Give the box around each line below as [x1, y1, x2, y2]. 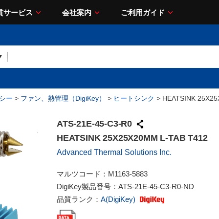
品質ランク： [57, 195, 101, 203]
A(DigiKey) [101, 195, 137, 203]
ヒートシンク [113, 94, 154, 102]
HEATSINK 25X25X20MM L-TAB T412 [57, 133, 208, 143]
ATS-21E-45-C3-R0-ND [118, 182, 194, 191]
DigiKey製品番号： [57, 182, 118, 191]
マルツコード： [57, 170, 108, 178]
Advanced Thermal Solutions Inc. [57, 148, 172, 156]
